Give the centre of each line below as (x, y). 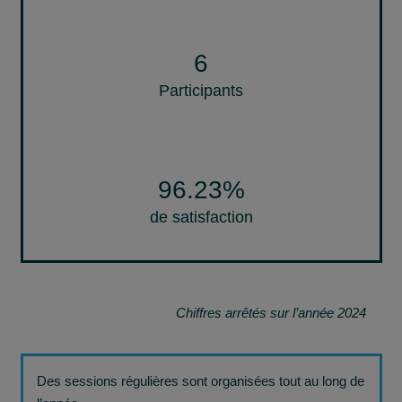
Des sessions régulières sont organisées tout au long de (200, 380)
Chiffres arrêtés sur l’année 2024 (271, 312)
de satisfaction (201, 217)
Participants (201, 90)
